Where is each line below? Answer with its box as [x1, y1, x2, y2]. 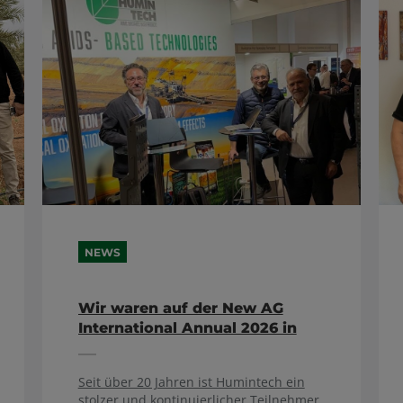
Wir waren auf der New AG [77, 300, 283, 317]
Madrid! [77, 339, 136, 356]
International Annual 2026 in [77, 319, 297, 336]
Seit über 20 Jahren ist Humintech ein [77, 373, 305, 391]
